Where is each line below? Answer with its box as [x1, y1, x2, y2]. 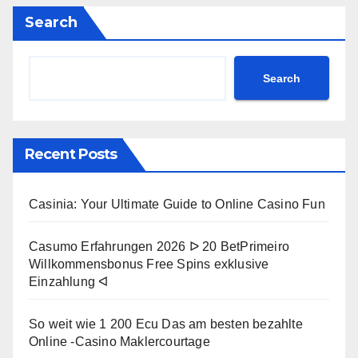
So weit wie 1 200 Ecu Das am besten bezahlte [29, 317, 303, 332]
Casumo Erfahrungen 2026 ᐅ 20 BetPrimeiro [29, 240, 289, 254]
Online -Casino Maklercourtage [29, 335, 210, 349]
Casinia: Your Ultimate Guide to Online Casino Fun [29, 197, 325, 212]
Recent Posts [25, 145, 117, 164]
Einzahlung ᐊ [29, 275, 109, 289]
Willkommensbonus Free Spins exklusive [29, 257, 269, 272]
